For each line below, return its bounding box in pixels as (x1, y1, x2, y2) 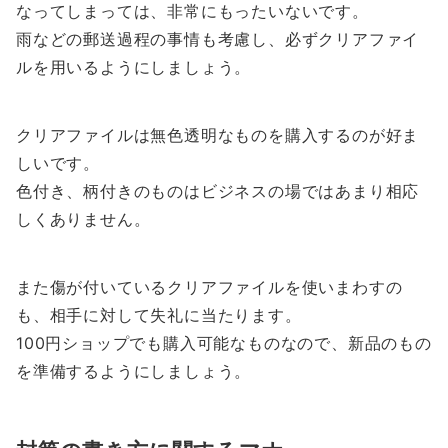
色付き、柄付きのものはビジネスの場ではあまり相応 (16, 181, 420, 202)
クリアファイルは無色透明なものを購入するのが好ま (16, 125, 420, 146)
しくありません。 (16, 209, 151, 230)
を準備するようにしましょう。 (16, 361, 252, 382)
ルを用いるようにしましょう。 (16, 57, 252, 78)
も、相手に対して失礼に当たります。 (16, 305, 302, 326)
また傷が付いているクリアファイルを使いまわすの (16, 277, 403, 298)
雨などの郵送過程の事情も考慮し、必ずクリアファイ (16, 29, 420, 50)
